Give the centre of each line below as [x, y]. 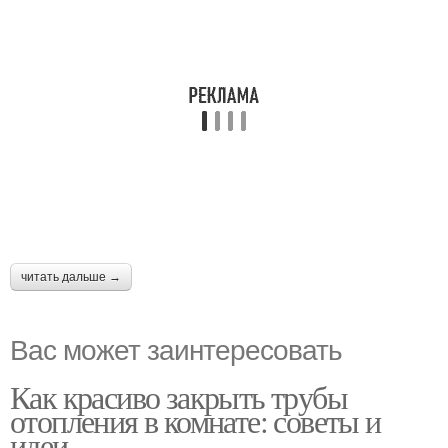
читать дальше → [71, 277]
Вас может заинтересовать [176, 348]
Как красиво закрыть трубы [178, 396]
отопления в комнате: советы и [195, 420]
